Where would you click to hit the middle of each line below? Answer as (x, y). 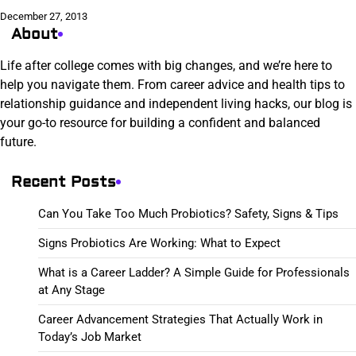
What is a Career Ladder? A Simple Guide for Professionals (194, 272)
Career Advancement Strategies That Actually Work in (180, 319)
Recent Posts (64, 182)
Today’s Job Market (90, 337)
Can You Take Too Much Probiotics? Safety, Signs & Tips (188, 213)
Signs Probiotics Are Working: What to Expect (159, 243)
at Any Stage (72, 290)
